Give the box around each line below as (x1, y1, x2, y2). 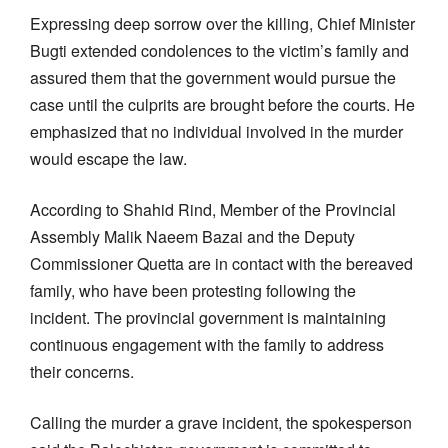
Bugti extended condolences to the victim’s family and (30, 38, 409, 62)
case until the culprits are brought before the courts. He (30, 92, 415, 116)
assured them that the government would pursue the (30, 65, 396, 89)
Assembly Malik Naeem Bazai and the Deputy (30, 224, 355, 248)
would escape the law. (30, 146, 187, 170)
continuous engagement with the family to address (30, 332, 384, 356)
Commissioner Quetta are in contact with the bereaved (30, 251, 413, 275)
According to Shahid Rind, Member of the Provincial (30, 197, 396, 221)
